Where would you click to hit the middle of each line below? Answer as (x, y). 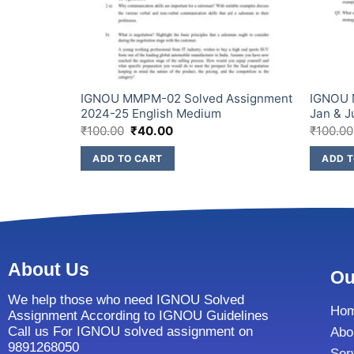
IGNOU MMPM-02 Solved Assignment (186, 99)
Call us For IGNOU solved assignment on (130, 331)
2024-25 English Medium (151, 114)
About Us (49, 269)
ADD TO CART (128, 158)
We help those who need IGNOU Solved (126, 299)
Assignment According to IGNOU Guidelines (138, 315)
